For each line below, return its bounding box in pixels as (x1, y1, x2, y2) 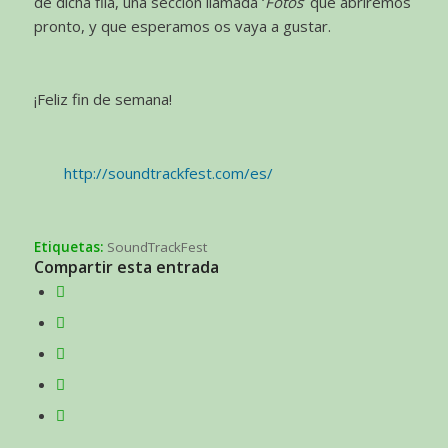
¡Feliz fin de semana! (33, 89, 172, 110)
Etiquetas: (33, 238, 103, 257)
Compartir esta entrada (33, 256, 219, 279)
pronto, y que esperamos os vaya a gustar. (33, 15, 331, 36)
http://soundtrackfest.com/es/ (63, 162, 273, 183)
